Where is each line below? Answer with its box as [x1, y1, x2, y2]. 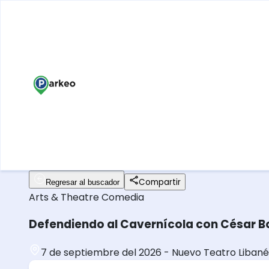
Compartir [139, 177, 181, 188]
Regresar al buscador [46, 178, 119, 187]
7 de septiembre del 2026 [41, 246, 162, 260]
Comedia [101, 190, 144, 204]
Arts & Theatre [29, 190, 101, 204]
